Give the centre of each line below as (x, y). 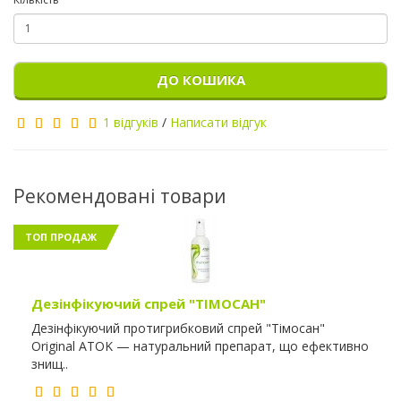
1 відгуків (131, 122)
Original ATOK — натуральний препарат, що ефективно (200, 346)
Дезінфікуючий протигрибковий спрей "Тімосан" (178, 328)
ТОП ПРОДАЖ (61, 236)
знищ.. (50, 363)
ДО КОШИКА (200, 79)
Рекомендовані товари (120, 196)
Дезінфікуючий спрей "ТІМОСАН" (149, 303)
